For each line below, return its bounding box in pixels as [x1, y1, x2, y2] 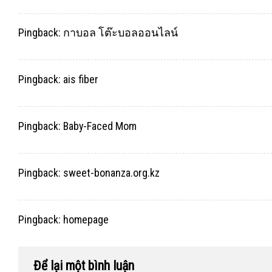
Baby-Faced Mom [63, 120, 137, 133]
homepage [63, 213, 109, 226]
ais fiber [63, 73, 98, 86]
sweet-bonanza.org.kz [63, 166, 160, 180]
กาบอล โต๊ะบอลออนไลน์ [63, 26, 178, 39]
